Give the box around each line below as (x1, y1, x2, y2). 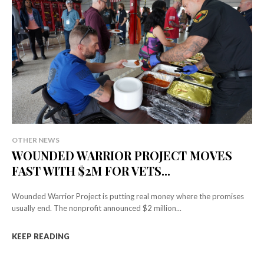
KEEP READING (12, 231, 70, 241)
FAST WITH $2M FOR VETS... (12, 162, 170, 179)
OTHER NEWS (12, 135, 60, 144)
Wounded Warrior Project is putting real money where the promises (12, 191, 244, 201)
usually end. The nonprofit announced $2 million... (12, 203, 181, 213)
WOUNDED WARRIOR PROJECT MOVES (12, 147, 232, 163)
